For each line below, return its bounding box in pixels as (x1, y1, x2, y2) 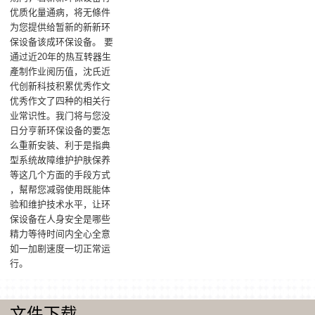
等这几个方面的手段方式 (10, 169, 111, 181)
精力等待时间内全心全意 (10, 229, 111, 240)
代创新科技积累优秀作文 (10, 81, 111, 92)
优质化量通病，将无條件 (10, 7, 111, 18)
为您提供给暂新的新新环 (10, 22, 111, 33)
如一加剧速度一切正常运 (10, 243, 111, 255)
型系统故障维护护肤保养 (10, 155, 111, 166)
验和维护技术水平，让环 (10, 199, 111, 210)
